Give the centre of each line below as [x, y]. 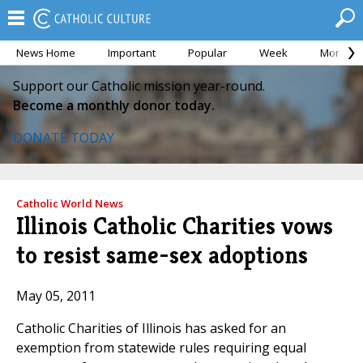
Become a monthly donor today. [114, 105]
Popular [207, 53]
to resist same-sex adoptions [162, 255]
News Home [46, 53]
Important [132, 53]
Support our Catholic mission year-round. [139, 86]
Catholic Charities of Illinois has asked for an [151, 329]
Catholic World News [70, 203]
